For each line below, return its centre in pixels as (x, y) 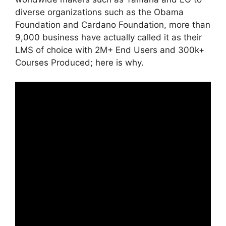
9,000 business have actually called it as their (108, 37)
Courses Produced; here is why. (79, 62)
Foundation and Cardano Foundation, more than (113, 24)
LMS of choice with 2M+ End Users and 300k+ (110, 50)
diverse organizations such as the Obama (99, 12)
